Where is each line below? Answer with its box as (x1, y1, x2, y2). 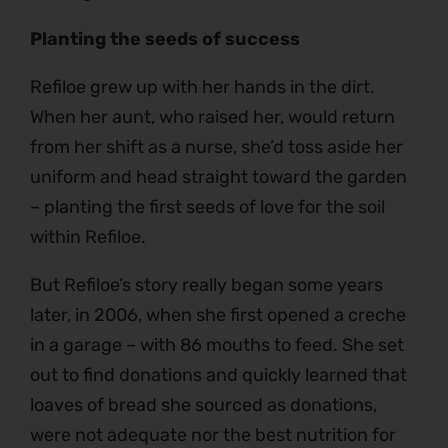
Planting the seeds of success (30, 28, 300, 51)
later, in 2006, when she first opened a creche (30, 304, 406, 327)
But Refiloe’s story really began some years (30, 274, 383, 297)
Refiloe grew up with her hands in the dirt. (30, 76, 375, 99)
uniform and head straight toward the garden (30, 166, 407, 189)
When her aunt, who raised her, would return (30, 106, 395, 129)
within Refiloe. (30, 226, 146, 249)
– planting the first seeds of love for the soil (30, 196, 385, 219)
